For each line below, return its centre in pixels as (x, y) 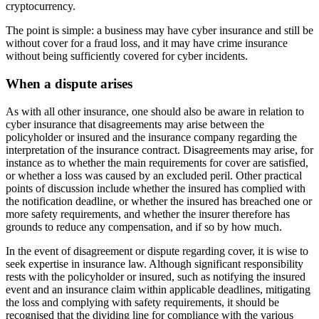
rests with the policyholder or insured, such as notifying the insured (156, 276)
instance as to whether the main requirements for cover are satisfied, (157, 162)
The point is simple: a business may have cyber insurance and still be (159, 31)
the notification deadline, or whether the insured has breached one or (159, 201)
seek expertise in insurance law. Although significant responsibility (155, 263)
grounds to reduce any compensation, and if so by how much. (144, 226)
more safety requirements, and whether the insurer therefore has (148, 214)
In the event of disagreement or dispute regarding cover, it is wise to (157, 251)
